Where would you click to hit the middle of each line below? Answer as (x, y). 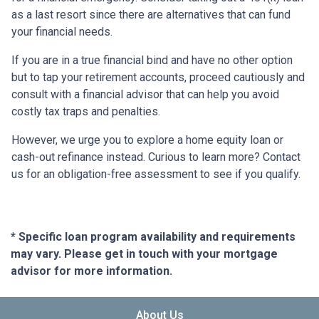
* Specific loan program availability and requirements (153, 236)
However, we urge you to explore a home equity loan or (147, 140)
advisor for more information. (91, 271)
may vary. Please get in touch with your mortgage (144, 253)
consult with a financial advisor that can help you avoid (145, 94)
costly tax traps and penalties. (87, 111)
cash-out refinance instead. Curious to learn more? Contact (156, 157)
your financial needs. (63, 31)
